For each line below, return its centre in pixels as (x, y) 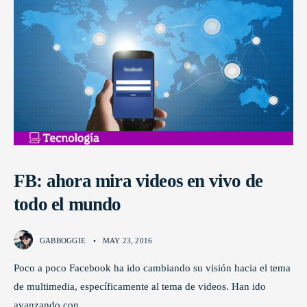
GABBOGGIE (63, 241)
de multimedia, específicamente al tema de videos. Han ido (140, 286)
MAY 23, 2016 (127, 241)
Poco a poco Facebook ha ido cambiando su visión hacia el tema (152, 268)
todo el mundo (67, 205)
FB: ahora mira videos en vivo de (138, 181)
